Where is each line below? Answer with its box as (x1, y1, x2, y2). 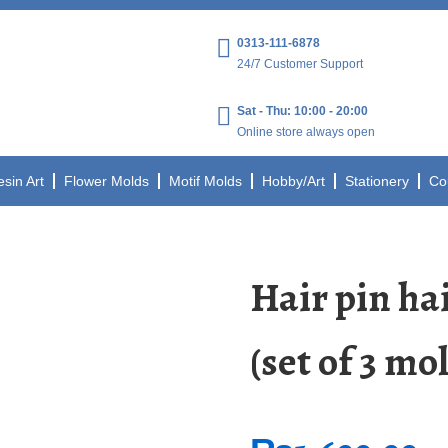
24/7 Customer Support (237, 57, 364, 71)
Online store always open (237, 125, 376, 139)
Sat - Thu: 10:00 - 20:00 (237, 104, 369, 118)
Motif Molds (169, 173, 243, 189)
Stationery (345, 173, 410, 189)
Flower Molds (64, 173, 150, 189)
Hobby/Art (262, 173, 326, 189)
